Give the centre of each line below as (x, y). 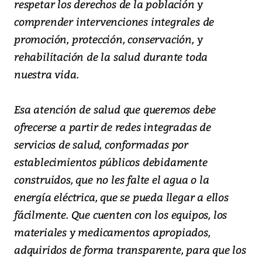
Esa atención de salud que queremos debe (115, 109)
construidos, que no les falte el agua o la (112, 180)
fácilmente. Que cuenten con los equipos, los (121, 215)
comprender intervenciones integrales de (114, 22)
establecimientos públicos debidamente (111, 162)
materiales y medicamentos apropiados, (112, 232)
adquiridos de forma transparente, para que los (130, 250)
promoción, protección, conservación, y (108, 39)
